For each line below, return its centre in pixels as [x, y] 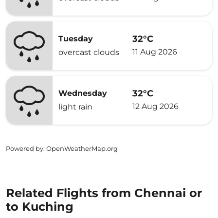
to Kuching [40, 207]
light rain [75, 107]
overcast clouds [89, 52]
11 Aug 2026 [155, 52]
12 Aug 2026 [155, 106]
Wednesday [83, 93]
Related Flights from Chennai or [104, 193]
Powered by [25, 148]
